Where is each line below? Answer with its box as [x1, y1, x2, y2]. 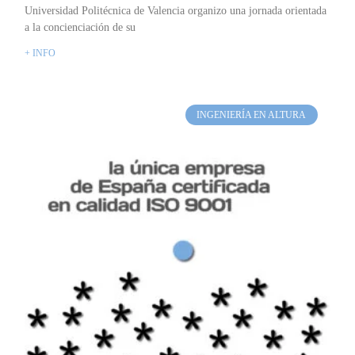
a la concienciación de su [25, 21, 136, 33]
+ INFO [25, 47, 56, 59]
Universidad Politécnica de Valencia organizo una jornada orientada [25, 4, 327, 17]
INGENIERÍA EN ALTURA [197, 109, 307, 121]
